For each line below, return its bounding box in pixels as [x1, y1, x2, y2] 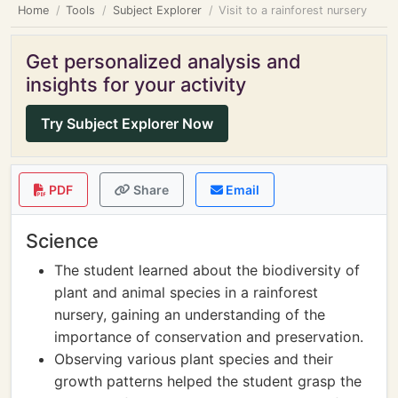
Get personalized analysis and [26, 50, 301, 73]
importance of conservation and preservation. [54, 328, 363, 346]
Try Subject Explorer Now [41, 115, 213, 132]
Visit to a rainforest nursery [219, 4, 368, 17]
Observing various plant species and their [54, 350, 333, 368]
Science [26, 229, 99, 252]
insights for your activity [26, 73, 246, 96]
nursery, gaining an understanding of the [54, 306, 325, 323]
